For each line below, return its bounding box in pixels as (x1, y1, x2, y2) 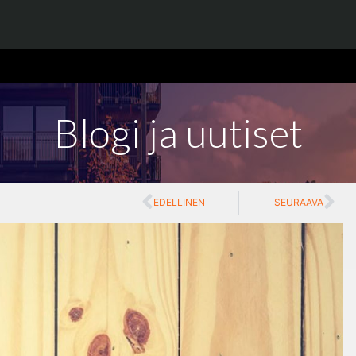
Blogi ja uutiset (53, 109, 303, 157)
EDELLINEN (153, 196, 205, 208)
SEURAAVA (274, 196, 323, 208)
